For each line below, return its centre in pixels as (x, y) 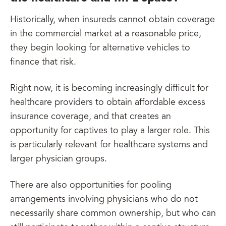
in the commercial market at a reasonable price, (106, 34)
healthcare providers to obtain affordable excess (108, 103)
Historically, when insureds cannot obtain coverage (112, 20)
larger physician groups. (60, 159)
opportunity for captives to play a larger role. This (110, 131)
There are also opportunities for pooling (91, 186)
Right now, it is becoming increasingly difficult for (109, 89)
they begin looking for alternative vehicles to (100, 48)
